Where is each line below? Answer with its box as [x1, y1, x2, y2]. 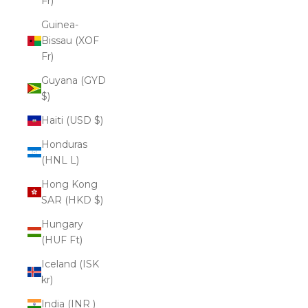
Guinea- [41, 18, 78, 31]
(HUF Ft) [69, 233, 82, 246]
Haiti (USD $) [94, 113, 103, 126]
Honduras [41, 137, 87, 151]
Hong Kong [41, 177, 98, 190]
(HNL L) [70, 153, 79, 166]
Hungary [41, 217, 83, 230]
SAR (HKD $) [94, 193, 103, 206]
